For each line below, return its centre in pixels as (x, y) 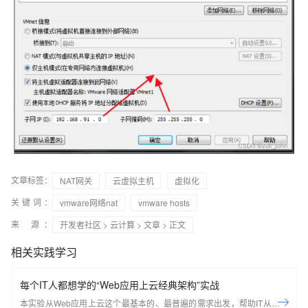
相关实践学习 (44, 252)
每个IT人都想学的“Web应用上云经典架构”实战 (120, 285)
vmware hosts (164, 203)
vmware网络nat (89, 203)
